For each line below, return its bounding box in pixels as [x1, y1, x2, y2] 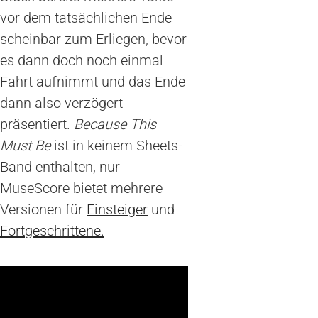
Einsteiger [87, 201, 148, 219]
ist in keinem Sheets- [50, 137, 182, 155]
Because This [74, 116, 156, 133]
